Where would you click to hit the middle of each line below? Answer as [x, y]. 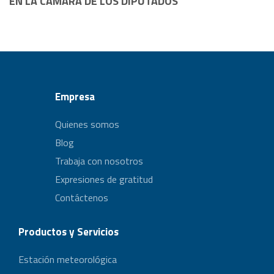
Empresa [75, 97]
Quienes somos [87, 124]
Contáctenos [82, 198]
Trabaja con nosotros [99, 161]
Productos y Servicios [68, 232]
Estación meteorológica [68, 259]
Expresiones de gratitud [104, 179]
